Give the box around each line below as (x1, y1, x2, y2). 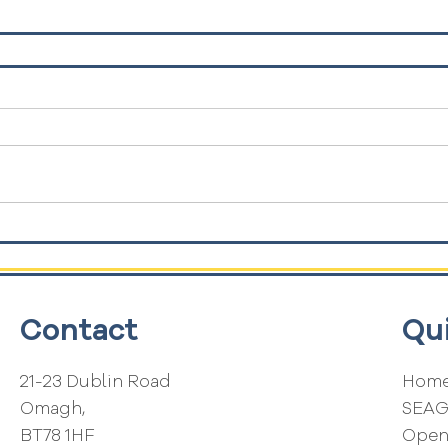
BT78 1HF (20, 428, 94, 446)
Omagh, (20, 401, 85, 419)
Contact (20, 317, 138, 348)
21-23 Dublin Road (20, 374, 171, 392)
